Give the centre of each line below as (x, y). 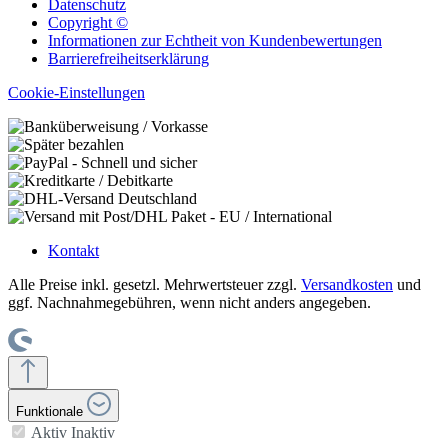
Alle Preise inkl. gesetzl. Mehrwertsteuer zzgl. (154, 284)
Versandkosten (347, 284)
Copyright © (88, 22)
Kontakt (73, 250)
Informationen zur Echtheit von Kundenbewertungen (215, 40)
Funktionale (49, 411)
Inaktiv (93, 432)
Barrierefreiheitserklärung (128, 58)
